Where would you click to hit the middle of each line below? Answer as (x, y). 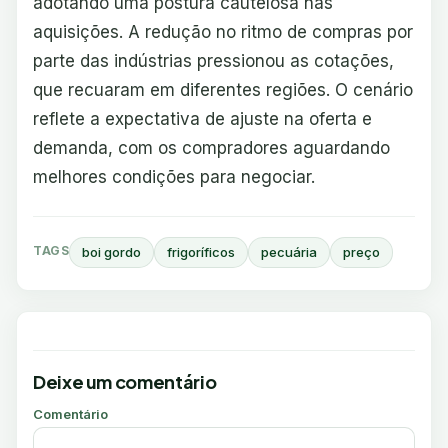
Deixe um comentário (125, 381)
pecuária (289, 252)
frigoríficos (201, 252)
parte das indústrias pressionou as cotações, (213, 61)
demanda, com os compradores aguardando (211, 148)
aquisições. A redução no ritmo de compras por (223, 32)
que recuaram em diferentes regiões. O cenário (223, 90)
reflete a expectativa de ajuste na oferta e (202, 119)
